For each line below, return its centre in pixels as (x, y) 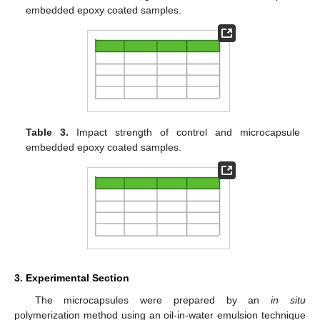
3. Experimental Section (72, 278)
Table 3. (47, 132)
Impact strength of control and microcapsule (184, 132)
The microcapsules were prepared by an (153, 300)
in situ (289, 300)
